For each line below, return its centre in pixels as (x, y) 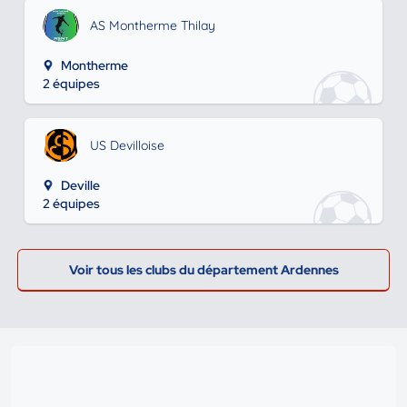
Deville (80, 185)
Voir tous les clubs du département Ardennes (203, 270)
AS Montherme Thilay (152, 25)
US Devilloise (127, 145)
